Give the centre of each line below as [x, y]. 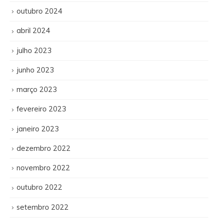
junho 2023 [35, 70]
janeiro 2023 [38, 128]
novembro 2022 [43, 168]
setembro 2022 [43, 207]
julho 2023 [34, 50]
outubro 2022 [39, 187]
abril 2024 [33, 31]
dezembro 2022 [44, 148]
